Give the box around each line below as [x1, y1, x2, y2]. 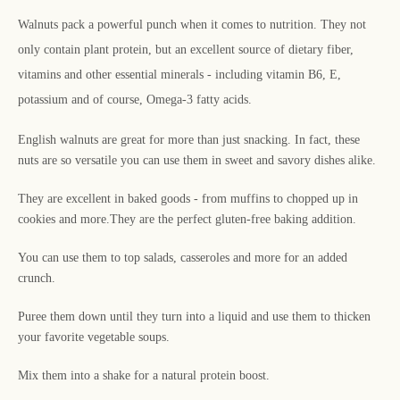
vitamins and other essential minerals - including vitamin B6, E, [18, 68, 341, 82]
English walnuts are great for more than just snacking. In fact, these [18, 133, 360, 147]
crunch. [18, 271, 55, 286]
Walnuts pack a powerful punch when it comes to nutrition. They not [18, 18, 366, 32]
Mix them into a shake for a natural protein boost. [18, 369, 270, 383]
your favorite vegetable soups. [18, 330, 170, 345]
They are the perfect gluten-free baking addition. [110, 212, 356, 227]
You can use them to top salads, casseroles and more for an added [18, 251, 347, 265]
